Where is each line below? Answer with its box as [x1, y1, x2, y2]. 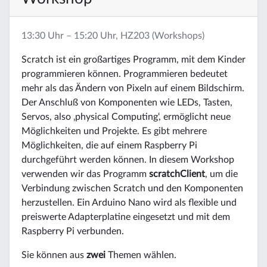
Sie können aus [21, 250, 86, 260]
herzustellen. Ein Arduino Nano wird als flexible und [21, 197, 237, 207]
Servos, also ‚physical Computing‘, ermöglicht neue [21, 111, 231, 122]
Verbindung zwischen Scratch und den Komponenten [21, 183, 243, 193]
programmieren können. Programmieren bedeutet [21, 69, 228, 79]
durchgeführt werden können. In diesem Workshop [21, 154, 234, 164]
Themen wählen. [105, 250, 176, 260]
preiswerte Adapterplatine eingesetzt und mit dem [21, 212, 230, 222]
